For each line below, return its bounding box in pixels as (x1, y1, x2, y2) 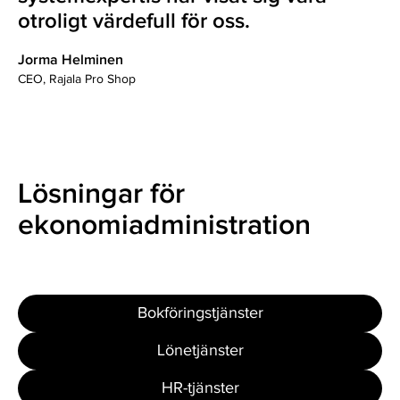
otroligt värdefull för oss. (18, 7, 250, 34)
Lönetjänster (156, 340, 244, 360)
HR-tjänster (161, 378, 239, 397)
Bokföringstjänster (137, 303, 263, 322)
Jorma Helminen (18, 51, 123, 69)
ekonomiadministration (18, 207, 311, 243)
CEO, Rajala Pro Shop (18, 71, 136, 87)
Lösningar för (18, 176, 185, 212)
